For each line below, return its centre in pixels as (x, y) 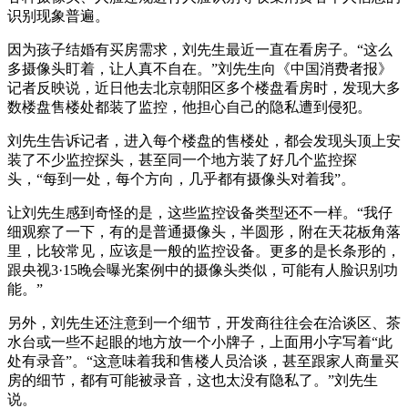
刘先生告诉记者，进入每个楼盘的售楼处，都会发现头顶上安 (204, 140)
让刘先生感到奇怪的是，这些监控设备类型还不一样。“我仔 (200, 212)
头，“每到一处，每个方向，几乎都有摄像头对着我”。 (181, 178)
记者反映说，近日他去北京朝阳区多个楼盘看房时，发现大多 (204, 87)
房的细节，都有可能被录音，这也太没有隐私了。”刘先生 (193, 380)
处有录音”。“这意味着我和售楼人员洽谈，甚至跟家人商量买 (203, 361)
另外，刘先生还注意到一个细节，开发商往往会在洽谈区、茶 (204, 322)
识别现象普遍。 (58, 15)
